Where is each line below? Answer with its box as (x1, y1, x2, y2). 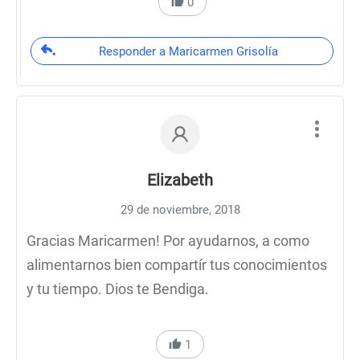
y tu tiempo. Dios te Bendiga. (27, 280, 209, 297)
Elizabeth (147, 170, 213, 190)
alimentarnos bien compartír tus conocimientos (27, 256, 327, 273)
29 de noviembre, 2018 (120, 202, 240, 217)
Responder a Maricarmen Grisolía (98, 44, 278, 59)
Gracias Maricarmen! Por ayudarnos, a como (27, 232, 309, 249)
